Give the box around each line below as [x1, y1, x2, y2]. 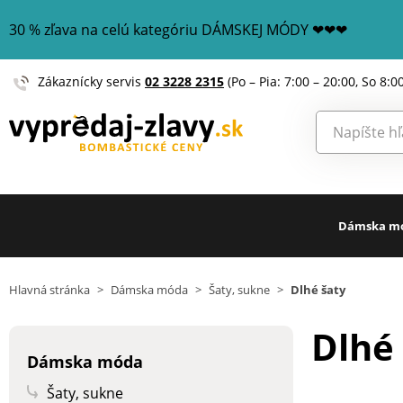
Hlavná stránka [9, 282, 90, 298]
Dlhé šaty [291, 282, 345, 298]
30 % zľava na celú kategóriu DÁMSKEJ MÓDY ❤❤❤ [9, 20, 347, 40]
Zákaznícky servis [38, 73, 145, 90]
